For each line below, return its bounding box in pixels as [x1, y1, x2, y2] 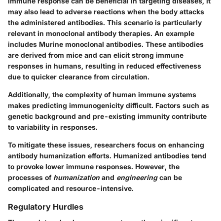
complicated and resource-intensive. [8, 184, 134, 192]
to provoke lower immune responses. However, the [8, 162, 180, 171]
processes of [8, 173, 53, 182]
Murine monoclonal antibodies [39, 39, 142, 48]
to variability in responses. [8, 122, 98, 131]
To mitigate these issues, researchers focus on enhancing [8, 140, 204, 149]
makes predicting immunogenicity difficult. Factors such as [8, 101, 209, 110]
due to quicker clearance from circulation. [8, 72, 149, 81]
